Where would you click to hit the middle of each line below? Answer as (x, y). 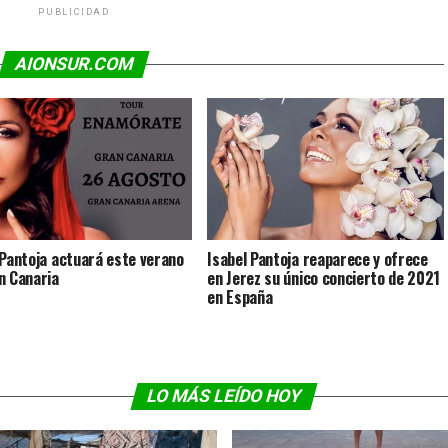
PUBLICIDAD (74, 12)
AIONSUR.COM (74, 64)
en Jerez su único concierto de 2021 (324, 277)
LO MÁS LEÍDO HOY (224, 396)
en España (240, 296)
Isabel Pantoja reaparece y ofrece (317, 258)
